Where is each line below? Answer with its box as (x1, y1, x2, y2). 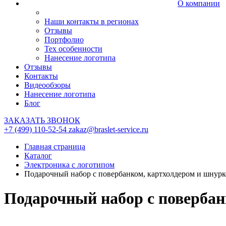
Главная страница (24, 142, 85, 151)
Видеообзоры (24, 81, 71, 89)
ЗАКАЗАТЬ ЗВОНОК (4, 116, 80, 125)
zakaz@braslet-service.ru (69, 125, 148, 134)
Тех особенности (44, 44, 102, 53)
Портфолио (44, 35, 84, 44)
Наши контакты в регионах (44, 17, 139, 26)
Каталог (24, 151, 52, 160)
